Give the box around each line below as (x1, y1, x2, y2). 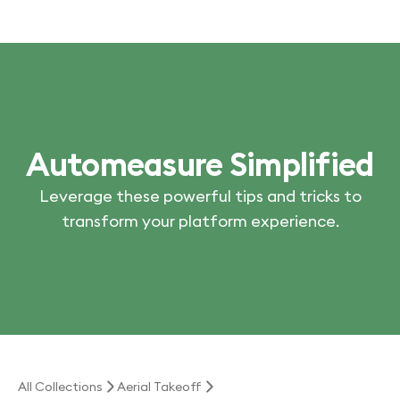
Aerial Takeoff (117, 379, 202, 395)
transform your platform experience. (61, 210, 339, 231)
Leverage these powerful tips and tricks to (38, 185, 362, 206)
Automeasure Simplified (26, 143, 374, 185)
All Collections (18, 379, 103, 395)
